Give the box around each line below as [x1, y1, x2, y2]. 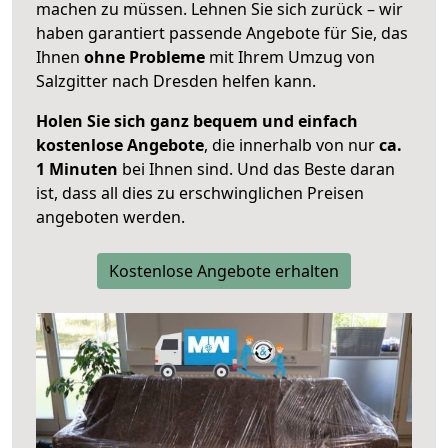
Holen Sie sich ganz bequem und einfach [36, 110, 358, 133]
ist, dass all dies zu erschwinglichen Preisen [36, 182, 364, 205]
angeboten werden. [36, 206, 185, 229]
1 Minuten [36, 158, 118, 181]
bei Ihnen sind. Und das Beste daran [118, 158, 395, 181]
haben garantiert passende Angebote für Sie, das [36, 22, 408, 45]
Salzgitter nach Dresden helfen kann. [36, 70, 316, 93]
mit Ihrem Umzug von [205, 46, 375, 69]
